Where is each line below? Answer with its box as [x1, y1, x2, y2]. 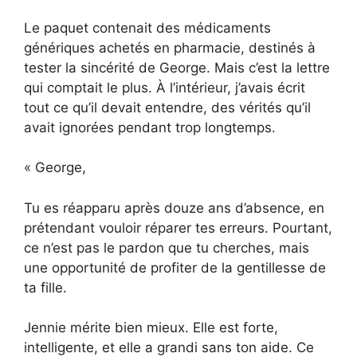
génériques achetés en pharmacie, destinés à [24, 39, 316, 56]
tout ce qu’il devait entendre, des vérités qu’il [24, 99, 311, 116]
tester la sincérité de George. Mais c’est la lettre [24, 59, 330, 76]
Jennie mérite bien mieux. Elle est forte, [24, 320, 278, 336]
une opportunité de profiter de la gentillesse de [24, 259, 326, 276]
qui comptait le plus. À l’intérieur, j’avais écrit [24, 79, 305, 96]
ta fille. [24, 279, 67, 296]
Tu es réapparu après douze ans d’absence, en [24, 199, 324, 216]
